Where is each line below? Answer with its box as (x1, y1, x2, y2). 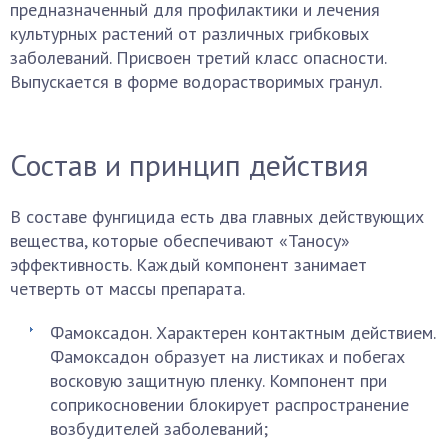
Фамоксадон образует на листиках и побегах (50, 345, 405, 368)
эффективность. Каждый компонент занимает (10, 253, 367, 276)
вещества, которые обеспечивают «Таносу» (10, 229, 350, 252)
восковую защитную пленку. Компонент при (50, 369, 387, 392)
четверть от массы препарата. (10, 277, 245, 300)
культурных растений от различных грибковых (10, 22, 369, 45)
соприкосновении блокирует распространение (50, 393, 409, 416)
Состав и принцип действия (10, 145, 369, 184)
